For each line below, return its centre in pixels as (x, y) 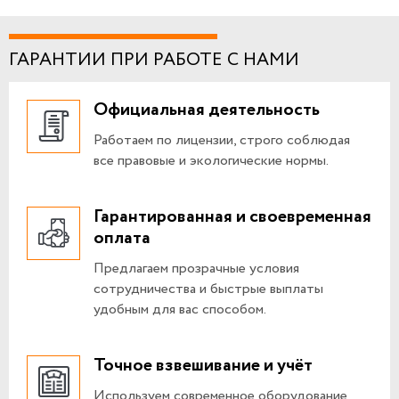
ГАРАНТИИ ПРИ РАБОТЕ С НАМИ (154, 60)
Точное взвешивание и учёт (203, 365)
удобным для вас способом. (180, 309)
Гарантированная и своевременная (232, 216)
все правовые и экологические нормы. (211, 160)
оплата (122, 238)
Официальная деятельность (207, 110)
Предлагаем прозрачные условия (196, 268)
